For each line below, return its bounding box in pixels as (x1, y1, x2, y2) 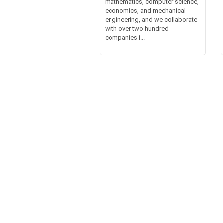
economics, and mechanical (105, 6, 186, 14)
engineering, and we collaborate (105, 15, 197, 23)
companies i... (105, 33, 145, 41)
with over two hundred (105, 24, 169, 32)
